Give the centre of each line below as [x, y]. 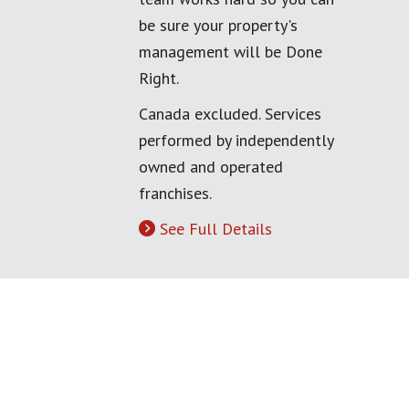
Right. [159, 78]
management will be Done [231, 52]
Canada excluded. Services [230, 114]
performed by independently [236, 140]
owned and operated [211, 167]
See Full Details [216, 229]
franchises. [175, 193]
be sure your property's [218, 25]
